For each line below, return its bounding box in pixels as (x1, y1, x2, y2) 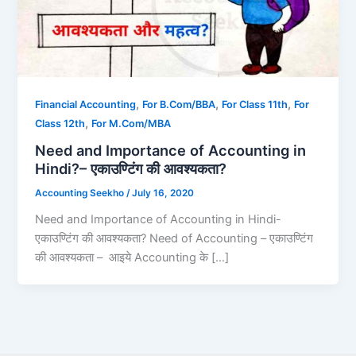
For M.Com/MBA (91, 117, 172, 130)
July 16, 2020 (132, 188, 195, 199)
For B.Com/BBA (142, 98, 216, 110)
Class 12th (35, 117, 86, 130)
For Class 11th (222, 98, 288, 110)
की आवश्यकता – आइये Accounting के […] (35, 250, 230, 265)
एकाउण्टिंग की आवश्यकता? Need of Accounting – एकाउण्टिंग (35, 231, 314, 246)
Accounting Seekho (35, 188, 127, 199)
